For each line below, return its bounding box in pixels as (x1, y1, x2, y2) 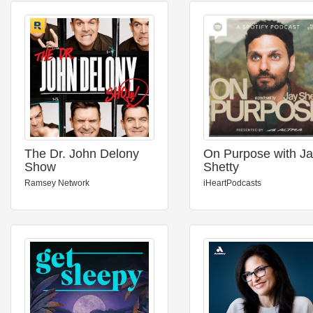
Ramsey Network (24, 178, 89, 188)
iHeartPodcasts (203, 178, 261, 188)
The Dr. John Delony (24, 147, 139, 161)
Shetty (203, 160, 239, 174)
